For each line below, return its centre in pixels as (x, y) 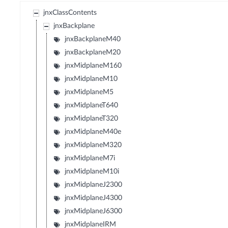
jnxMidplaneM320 (93, 145)
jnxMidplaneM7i (90, 159)
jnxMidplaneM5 (89, 92)
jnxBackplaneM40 (93, 39)
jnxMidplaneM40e (93, 132)
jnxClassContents (70, 13)
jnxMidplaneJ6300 (94, 211)
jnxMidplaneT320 (92, 119)
